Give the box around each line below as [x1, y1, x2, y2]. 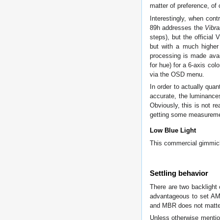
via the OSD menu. [150, 70, 204, 78]
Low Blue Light [150, 126, 196, 134]
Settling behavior [150, 168, 208, 177]
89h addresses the [150, 24, 205, 31]
